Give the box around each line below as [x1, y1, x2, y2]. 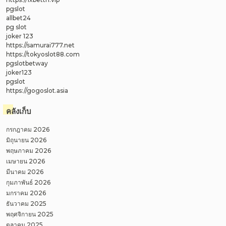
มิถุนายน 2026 [6, 136, 46, 144]
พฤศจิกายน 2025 [6, 210, 53, 218]
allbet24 [6, 14, 31, 22]
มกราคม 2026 [6, 189, 46, 197]
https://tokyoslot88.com [6, 50, 80, 58]
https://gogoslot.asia [6, 87, 68, 94]
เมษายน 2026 [6, 157, 45, 165]
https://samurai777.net [6, 41, 75, 49]
